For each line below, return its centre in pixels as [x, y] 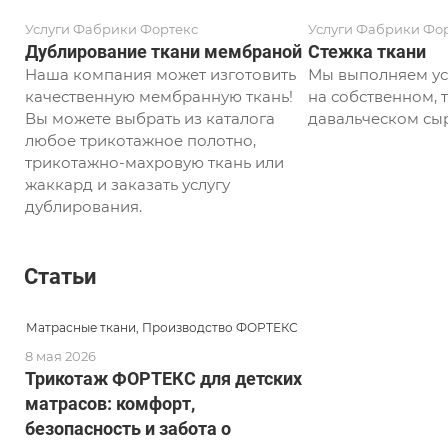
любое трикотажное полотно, [140, 141]
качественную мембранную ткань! [159, 97]
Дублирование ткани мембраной [163, 52]
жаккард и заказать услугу [127, 185]
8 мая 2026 [60, 355]
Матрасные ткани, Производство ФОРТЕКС [162, 327]
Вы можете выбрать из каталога [150, 119]
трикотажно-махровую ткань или [154, 163]
